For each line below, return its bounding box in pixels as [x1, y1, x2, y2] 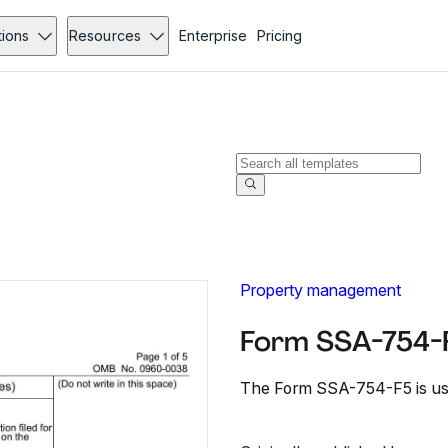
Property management [240, 280, 401, 300]
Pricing [256, 27, 302, 44]
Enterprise [178, 27, 247, 44]
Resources [69, 27, 141, 44]
